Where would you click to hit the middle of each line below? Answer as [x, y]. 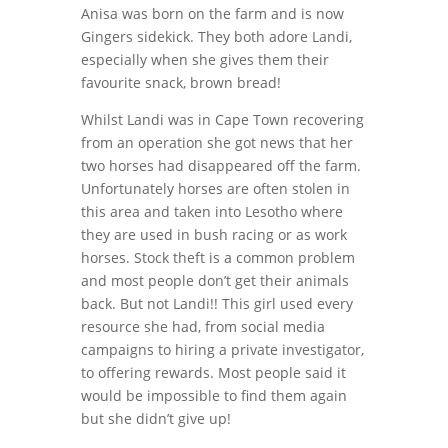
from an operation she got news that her [216, 142]
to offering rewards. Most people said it [213, 372]
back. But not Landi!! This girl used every [216, 303]
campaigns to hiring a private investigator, [222, 349]
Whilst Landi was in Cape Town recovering [222, 119]
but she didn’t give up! [155, 418]
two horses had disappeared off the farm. [220, 165]
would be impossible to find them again [213, 395]
